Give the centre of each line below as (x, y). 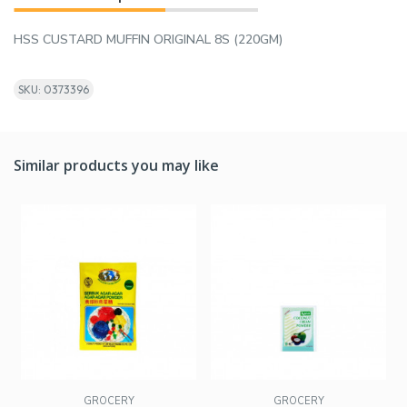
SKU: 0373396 (54, 90)
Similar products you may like (116, 166)
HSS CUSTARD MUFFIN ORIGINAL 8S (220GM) (148, 40)
